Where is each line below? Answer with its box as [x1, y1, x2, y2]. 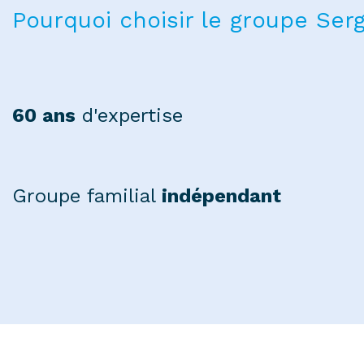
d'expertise [76, 104, 183, 127]
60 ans [12, 104, 76, 127]
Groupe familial [12, 184, 162, 207]
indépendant [162, 184, 281, 207]
